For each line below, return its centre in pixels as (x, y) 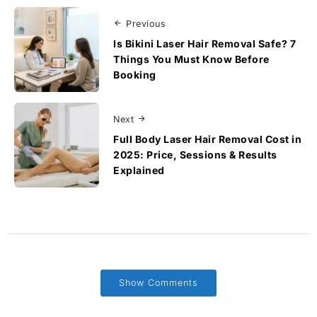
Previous (146, 23)
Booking (135, 74)
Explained (139, 170)
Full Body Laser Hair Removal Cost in (207, 139)
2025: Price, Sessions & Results (195, 154)
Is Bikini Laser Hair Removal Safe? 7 (204, 43)
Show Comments (158, 282)
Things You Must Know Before (191, 59)
